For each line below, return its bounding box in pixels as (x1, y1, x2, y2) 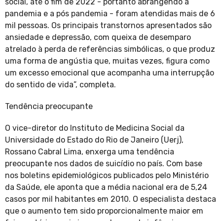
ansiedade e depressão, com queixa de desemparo (5, 33, 191, 42)
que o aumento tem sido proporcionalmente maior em (5, 206, 203, 216)
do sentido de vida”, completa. (5, 80, 116, 90)
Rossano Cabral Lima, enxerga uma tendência (5, 147, 174, 157)
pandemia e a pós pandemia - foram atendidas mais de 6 (5, 9, 215, 19)
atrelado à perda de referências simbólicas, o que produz (5, 44, 215, 54)
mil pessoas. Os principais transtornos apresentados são (5, 21, 212, 31)
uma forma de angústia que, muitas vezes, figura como (5, 56, 210, 66)
